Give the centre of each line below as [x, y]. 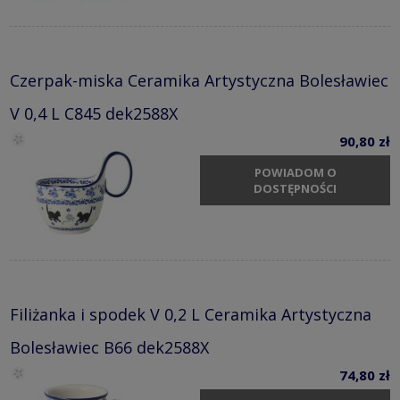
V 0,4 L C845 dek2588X [94, 113]
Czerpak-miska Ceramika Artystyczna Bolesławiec [199, 80]
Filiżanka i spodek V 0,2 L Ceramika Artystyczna [191, 314]
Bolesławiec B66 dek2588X [109, 347]
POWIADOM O [295, 173]
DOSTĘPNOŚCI [295, 189]
